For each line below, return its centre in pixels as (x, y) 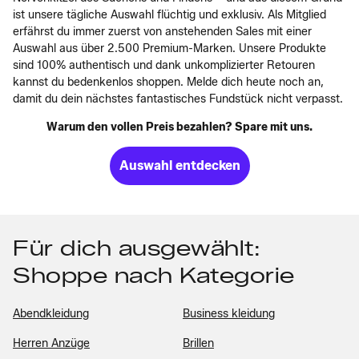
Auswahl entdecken (179, 165)
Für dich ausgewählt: (137, 248)
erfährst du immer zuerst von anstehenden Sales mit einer (162, 31)
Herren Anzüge (51, 343)
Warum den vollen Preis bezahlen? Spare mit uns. (179, 127)
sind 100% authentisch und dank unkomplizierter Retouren (164, 65)
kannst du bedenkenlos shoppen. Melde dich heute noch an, (168, 82)
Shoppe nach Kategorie (154, 275)
